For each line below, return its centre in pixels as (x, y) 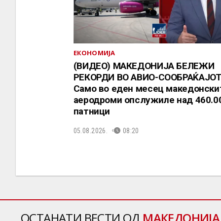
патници (92, 111)
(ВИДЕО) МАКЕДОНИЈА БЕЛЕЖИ (144, 66)
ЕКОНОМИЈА (94, 53)
